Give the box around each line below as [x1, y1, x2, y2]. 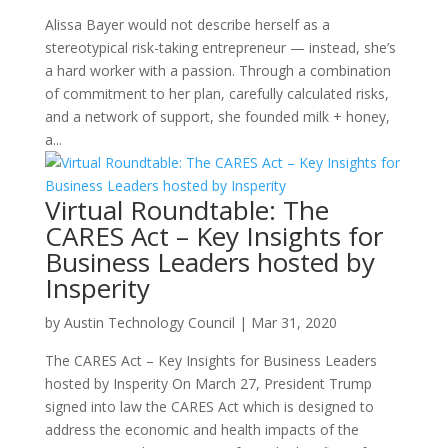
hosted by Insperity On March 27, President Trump [44, 374, 372, 393]
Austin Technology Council [63, 313, 235, 332]
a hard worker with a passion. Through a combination [44, 61, 391, 80]
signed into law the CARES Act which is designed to [44, 397, 374, 416]
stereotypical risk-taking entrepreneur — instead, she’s [44, 38, 396, 57]
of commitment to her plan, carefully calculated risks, [44, 84, 389, 103]
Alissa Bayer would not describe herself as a [44, 15, 330, 34]
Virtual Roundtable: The [44, 192, 329, 228]
